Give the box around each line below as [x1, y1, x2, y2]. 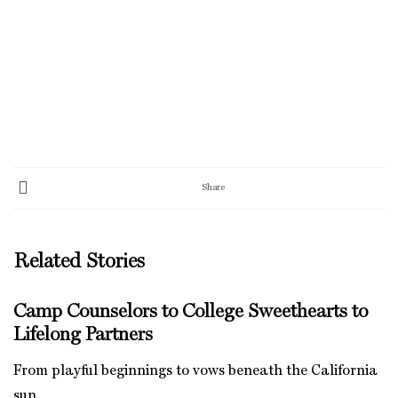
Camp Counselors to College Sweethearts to [13, 301, 368, 322]
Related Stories [13, 251, 145, 272]
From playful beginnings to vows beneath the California [13, 363, 378, 378]
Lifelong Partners [13, 324, 153, 345]
